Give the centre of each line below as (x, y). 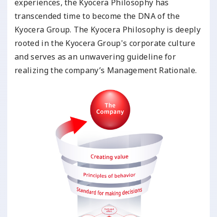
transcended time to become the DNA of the (97, 16)
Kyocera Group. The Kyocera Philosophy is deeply (108, 30)
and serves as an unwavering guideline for (95, 57)
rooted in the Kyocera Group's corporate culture (105, 43)
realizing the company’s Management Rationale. (106, 70)
